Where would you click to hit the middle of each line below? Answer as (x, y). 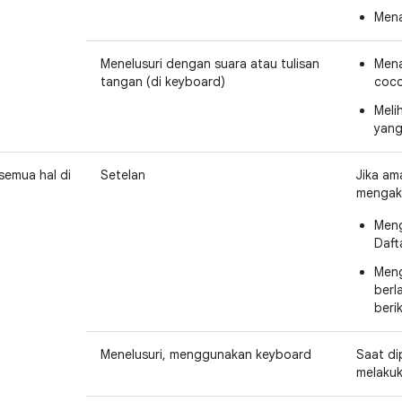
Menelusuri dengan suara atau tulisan (210, 64)
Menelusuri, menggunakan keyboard (206, 354)
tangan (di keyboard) (163, 82)
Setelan (123, 175)
